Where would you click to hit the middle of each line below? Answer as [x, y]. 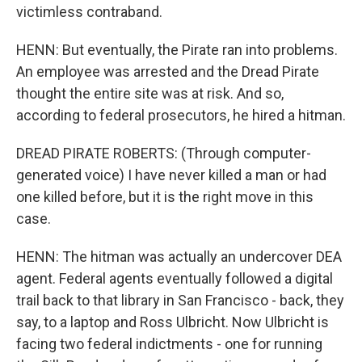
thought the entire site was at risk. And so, [150, 93]
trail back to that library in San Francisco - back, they [180, 300]
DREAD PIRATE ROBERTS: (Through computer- [164, 153]
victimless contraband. [89, 12]
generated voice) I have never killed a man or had [171, 175]
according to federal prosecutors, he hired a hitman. [181, 115]
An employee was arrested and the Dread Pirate [168, 72]
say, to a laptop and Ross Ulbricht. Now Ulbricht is [173, 322]
